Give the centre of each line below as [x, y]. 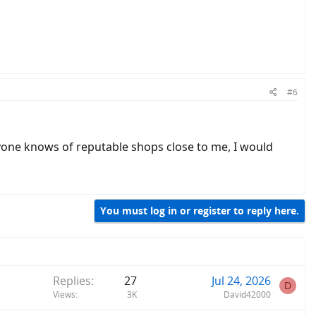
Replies [72, 280]
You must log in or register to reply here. [200, 211]
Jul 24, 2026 [241, 280]
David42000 [247, 294]
